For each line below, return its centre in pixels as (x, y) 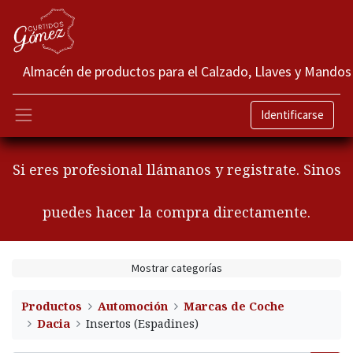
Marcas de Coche (234, 306)
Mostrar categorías (176, 268)
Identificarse (292, 115)
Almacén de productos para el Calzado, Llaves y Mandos (187, 71)
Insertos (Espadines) (143, 323)
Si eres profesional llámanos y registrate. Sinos (176, 170)
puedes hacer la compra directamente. (176, 212)
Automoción (133, 306)
